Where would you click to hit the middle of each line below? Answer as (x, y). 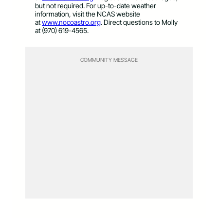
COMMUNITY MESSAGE (109, 60)
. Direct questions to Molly (139, 22)
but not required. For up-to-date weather (96, 5)
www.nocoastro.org (71, 22)
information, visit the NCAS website (88, 14)
